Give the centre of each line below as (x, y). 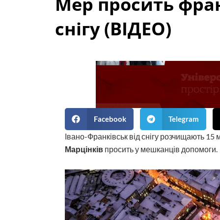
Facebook (110, 119)
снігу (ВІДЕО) (113, 28)
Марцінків (84, 149)
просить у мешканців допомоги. (160, 149)
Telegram (184, 119)
